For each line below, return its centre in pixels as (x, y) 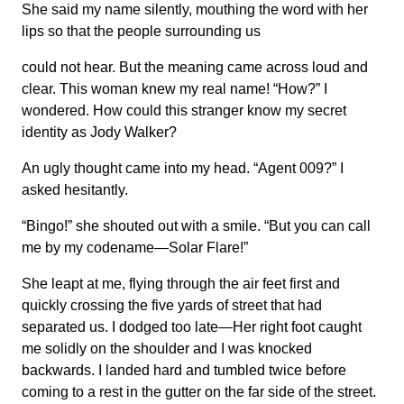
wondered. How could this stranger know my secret (184, 110)
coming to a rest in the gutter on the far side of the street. (199, 392)
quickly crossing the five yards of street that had (172, 305)
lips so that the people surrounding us (141, 31)
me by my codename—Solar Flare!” (135, 248)
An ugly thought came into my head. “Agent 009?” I (183, 168)
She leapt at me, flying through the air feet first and (181, 284)
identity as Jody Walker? (99, 132)
